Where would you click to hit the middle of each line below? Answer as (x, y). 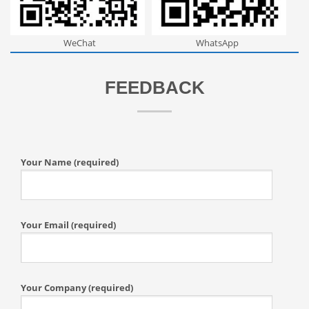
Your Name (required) (70, 162)
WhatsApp (217, 42)
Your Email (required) (68, 225)
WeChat (79, 42)
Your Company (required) (77, 287)
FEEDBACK (154, 87)
